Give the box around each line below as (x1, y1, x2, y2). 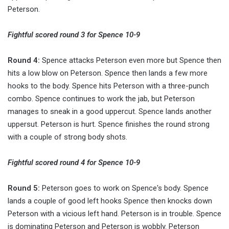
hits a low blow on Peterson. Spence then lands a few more (8, 68, 208, 78)
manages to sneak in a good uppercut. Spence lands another (8, 107, 212, 117)
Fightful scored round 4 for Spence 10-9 (8, 158, 140, 168)
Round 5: (8, 184, 40, 193)
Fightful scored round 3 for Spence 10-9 (8, 30, 142, 40)
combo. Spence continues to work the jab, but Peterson (8, 94, 195, 104)
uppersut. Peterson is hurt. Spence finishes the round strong (8, 120, 210, 129)
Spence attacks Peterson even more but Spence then (42, 56, 221, 65)
